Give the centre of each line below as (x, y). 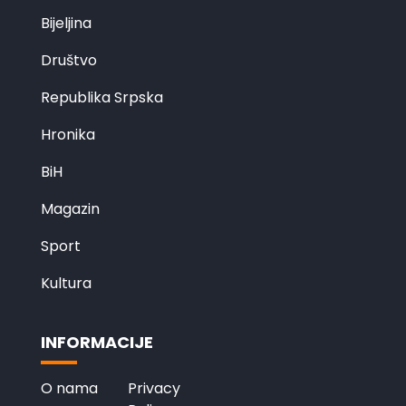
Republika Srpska (101, 97)
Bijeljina (66, 23)
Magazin (70, 208)
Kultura (66, 283)
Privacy (154, 388)
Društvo (68, 60)
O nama (69, 388)
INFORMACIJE (97, 342)
